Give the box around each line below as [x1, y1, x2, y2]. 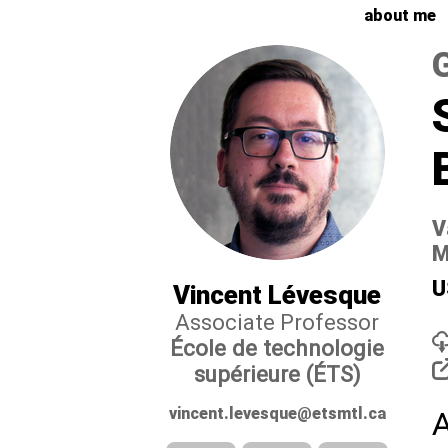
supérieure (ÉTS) [193, 361, 361, 387]
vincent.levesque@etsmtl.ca [168, 404, 386, 423]
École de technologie [170, 335, 384, 361]
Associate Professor [175, 310, 379, 335]
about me [364, 6, 436, 25]
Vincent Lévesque [173, 280, 381, 310]
